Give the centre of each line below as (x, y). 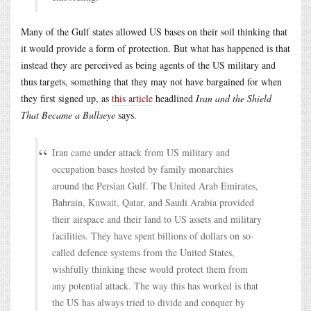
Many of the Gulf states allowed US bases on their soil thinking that (154, 31)
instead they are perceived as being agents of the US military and (148, 65)
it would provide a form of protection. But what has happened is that (155, 48)
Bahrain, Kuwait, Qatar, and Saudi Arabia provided (153, 202)
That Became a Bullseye (68, 115)
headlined (174, 98)
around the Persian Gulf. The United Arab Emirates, (155, 185)
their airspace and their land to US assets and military (157, 219)
